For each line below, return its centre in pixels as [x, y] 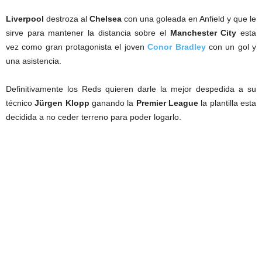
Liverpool [25, 19]
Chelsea [106, 19]
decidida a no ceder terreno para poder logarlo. [94, 117]
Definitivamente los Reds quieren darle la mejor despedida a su [131, 89]
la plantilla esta [227, 103]
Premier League [167, 103]
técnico [20, 103]
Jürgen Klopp [62, 103]
